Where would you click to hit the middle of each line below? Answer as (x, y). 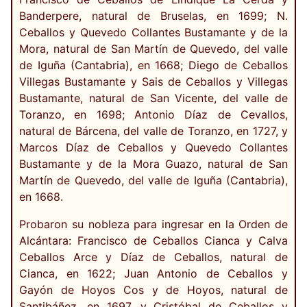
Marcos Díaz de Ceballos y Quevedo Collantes (153, 148)
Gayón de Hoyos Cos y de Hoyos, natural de (153, 290)
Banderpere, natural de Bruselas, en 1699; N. (153, 16)
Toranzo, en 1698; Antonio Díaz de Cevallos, (153, 115)
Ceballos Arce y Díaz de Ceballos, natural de (153, 257)
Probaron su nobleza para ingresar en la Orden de (153, 224)
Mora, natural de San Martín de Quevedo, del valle (153, 49)
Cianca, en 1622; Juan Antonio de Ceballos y (153, 274)
